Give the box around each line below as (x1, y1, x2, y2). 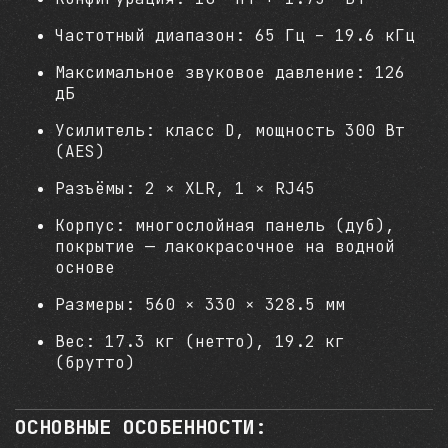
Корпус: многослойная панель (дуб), (55, 215, 395, 236)
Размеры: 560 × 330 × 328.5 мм (55, 294, 345, 315)
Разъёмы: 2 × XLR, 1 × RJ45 (55, 178, 315, 199)
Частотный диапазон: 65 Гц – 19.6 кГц (55, 25, 415, 46)
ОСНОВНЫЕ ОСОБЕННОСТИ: (15, 414, 267, 440)
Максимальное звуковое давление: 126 (55, 62, 405, 83)
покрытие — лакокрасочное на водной (55, 236, 395, 257)
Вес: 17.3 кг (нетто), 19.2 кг (55, 331, 345, 352)
